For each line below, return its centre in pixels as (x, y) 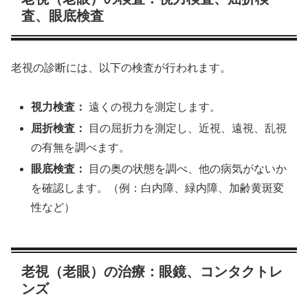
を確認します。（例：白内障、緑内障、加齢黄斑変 (158, 188)
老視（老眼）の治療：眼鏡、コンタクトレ (152, 272)
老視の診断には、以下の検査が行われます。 (121, 68)
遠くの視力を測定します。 (154, 107)
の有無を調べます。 (81, 148)
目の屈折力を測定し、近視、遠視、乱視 (187, 129)
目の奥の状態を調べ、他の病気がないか (187, 169)
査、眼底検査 (63, 15)
